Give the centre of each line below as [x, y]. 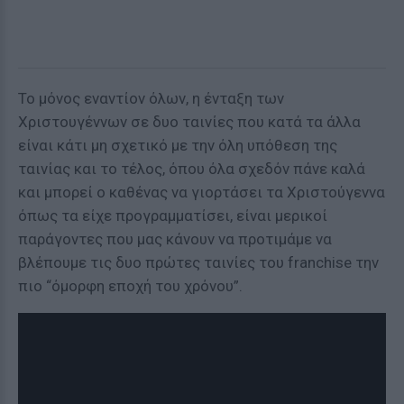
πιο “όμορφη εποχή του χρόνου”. [130, 286]
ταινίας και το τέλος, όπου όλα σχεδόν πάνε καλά [192, 169]
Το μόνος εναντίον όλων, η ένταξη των [151, 98]
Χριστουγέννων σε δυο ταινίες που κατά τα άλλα [189, 122]
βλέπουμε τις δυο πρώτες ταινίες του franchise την [198, 262]
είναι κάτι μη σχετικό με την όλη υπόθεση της [178, 145]
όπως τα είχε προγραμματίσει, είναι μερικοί [173, 216]
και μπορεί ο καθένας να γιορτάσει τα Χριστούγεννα [202, 192]
